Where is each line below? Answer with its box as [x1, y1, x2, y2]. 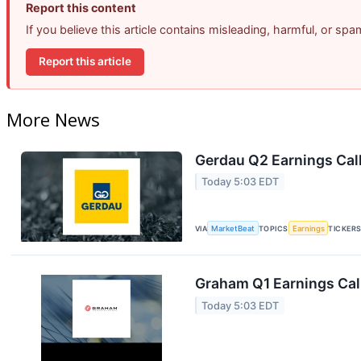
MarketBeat [211, 223, 255, 233]
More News [6, 106, 100, 131]
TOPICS [259, 223, 288, 233]
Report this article [39, 55, 131, 68]
